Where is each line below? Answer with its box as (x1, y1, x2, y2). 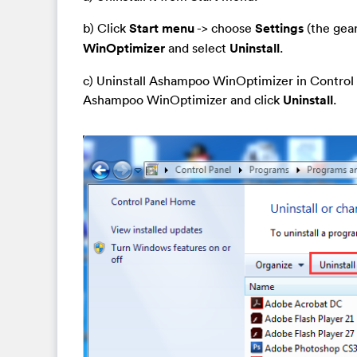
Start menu (129, 19, 194, 37)
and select (165, 39, 229, 56)
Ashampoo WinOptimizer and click (83, 91, 283, 108)
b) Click (83, 19, 129, 36)
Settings (255, 19, 304, 37)
